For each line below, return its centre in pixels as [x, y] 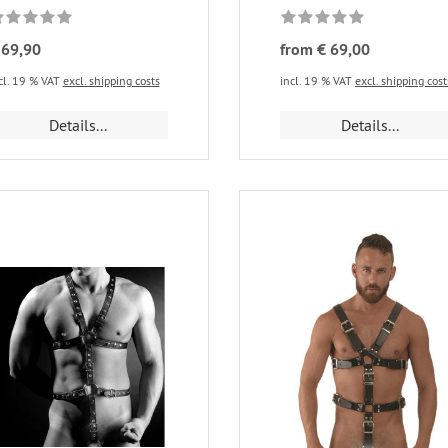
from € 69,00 [324, 50]
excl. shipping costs [111, 81]
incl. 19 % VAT [317, 81]
